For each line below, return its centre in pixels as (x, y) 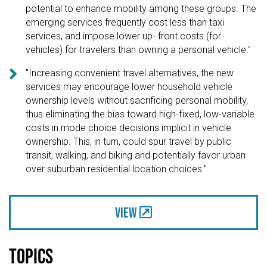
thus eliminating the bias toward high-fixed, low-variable (140, 114)
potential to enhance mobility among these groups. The (141, 8)
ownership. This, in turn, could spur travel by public (129, 141)
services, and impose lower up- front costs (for (124, 36)
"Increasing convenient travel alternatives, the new (130, 73)
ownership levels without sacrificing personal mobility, (137, 100)
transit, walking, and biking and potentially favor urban (136, 155)
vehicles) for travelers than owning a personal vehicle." (139, 49)
